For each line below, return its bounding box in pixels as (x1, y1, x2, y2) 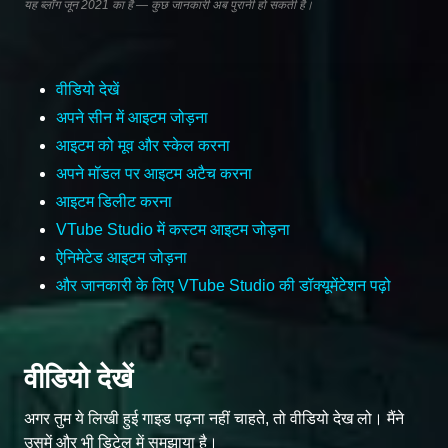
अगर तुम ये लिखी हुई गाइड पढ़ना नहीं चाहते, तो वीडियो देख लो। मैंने (24, 409, 404, 427)
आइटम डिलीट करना (56, 192, 172, 210)
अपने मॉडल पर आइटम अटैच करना (56, 164, 252, 182)
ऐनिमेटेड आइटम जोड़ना (56, 248, 187, 266)
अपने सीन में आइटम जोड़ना (56, 108, 208, 126)
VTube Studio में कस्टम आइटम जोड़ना (56, 220, 290, 238)
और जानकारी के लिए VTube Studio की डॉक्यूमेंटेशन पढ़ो (56, 276, 391, 294)
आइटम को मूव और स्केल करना (56, 136, 230, 154)
